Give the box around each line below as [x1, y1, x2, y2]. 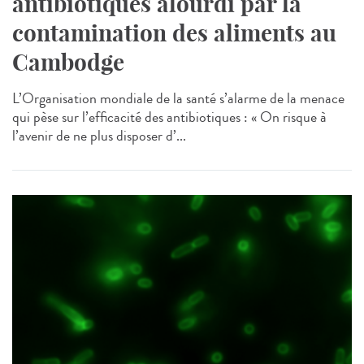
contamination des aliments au [12, 19, 336, 48]
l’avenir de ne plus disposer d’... [12, 125, 186, 147]
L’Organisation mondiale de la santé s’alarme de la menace [12, 88, 344, 110]
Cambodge [12, 48, 124, 77]
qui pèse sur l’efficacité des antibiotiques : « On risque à [12, 106, 327, 128]
